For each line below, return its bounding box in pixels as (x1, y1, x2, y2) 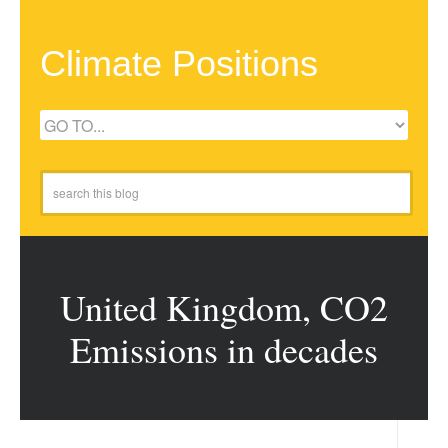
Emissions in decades (70, 325, 378, 373)
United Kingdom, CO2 (60, 283, 388, 331)
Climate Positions (40, 43, 318, 84)
